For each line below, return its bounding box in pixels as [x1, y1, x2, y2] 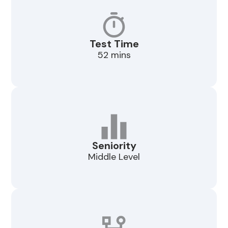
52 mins [97, 48, 131, 61]
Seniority [92, 138, 136, 152]
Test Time [89, 37, 139, 50]
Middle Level [88, 150, 140, 163]
